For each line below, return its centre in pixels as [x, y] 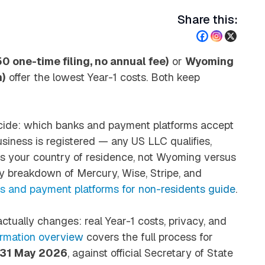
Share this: [208, 19]
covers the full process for [148, 237]
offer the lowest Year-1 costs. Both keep [103, 77]
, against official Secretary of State [150, 253]
